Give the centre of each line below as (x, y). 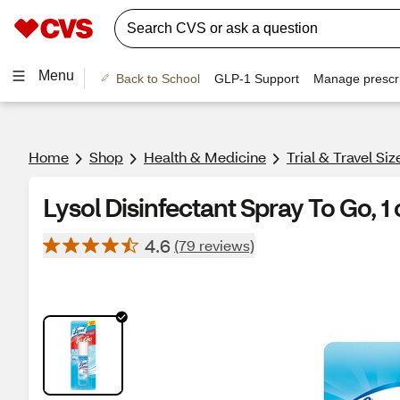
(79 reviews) (214, 245)
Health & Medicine (205, 157)
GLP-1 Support (256, 78)
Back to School (158, 78)
